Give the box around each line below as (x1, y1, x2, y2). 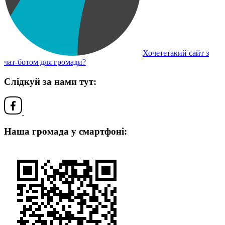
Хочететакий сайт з (143, 48, 209, 57)
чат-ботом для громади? (4, 57, 86, 66)
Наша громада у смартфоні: (4, 126, 127, 137)
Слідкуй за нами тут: (4, 76, 96, 87)
